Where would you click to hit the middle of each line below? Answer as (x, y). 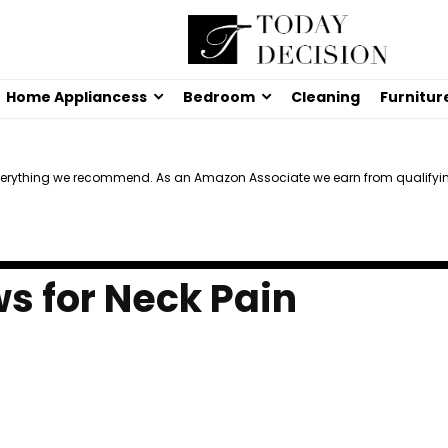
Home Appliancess (76, 97)
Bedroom (219, 97)
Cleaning (325, 97)
